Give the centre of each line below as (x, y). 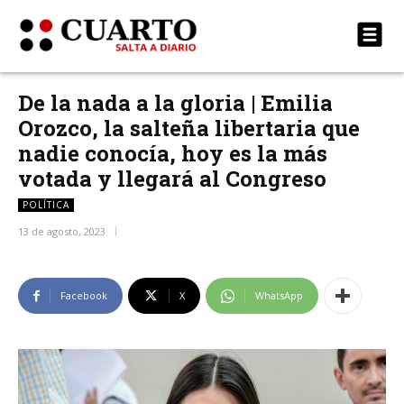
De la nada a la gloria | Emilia (175, 103)
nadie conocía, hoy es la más (173, 153)
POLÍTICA (46, 205)
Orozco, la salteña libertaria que (189, 128)
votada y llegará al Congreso (172, 179)
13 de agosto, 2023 (62, 232)
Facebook (84, 296)
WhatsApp (279, 296)
